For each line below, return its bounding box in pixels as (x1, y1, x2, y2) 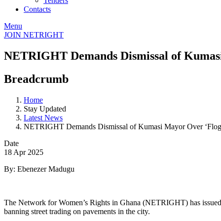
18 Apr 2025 (4, 147, 43, 156)
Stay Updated (24, 104, 66, 113)
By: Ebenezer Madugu (4, 164, 74, 173)
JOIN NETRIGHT (4, 31, 64, 39)
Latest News (24, 113, 63, 122)
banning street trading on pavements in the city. (4, 207, 150, 216)
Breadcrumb (4, 72, 69, 85)
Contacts (24, 5, 51, 14)
